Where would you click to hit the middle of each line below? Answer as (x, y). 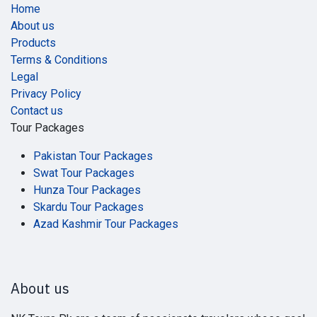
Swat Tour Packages (84, 173)
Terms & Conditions (59, 60)
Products (33, 43)
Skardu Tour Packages (88, 207)
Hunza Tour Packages (87, 190)
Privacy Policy (46, 94)
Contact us (37, 111)
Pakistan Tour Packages (93, 156)
